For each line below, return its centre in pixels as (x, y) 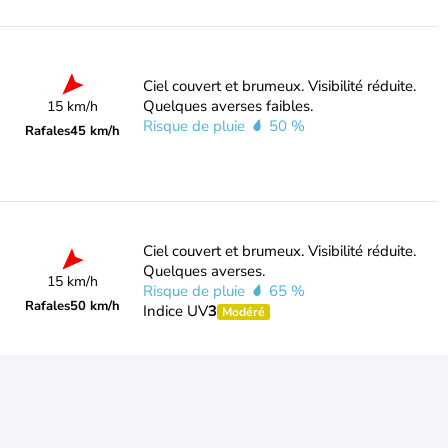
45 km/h (95, 131)
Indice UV (175, 311)
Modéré (243, 312)
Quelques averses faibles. (227, 106)
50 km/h (95, 306)
